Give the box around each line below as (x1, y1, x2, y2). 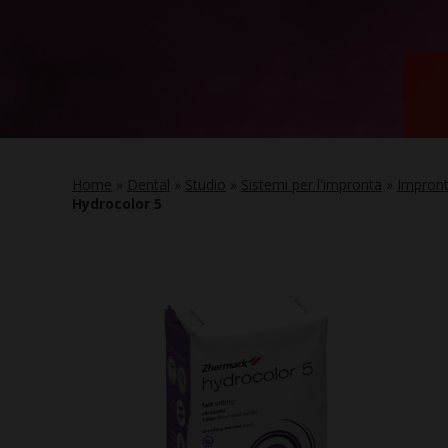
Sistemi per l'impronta (241, 175, 382, 194)
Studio (185, 175, 226, 194)
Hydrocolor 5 (72, 194, 162, 213)
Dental (127, 175, 170, 194)
